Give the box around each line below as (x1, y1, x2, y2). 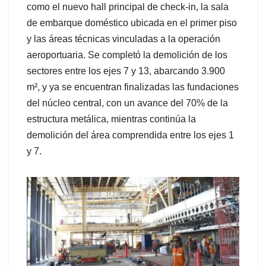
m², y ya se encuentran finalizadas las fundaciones (27, 82, 239, 93)
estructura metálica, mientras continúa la (27, 114, 196, 125)
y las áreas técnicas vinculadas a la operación (27, 34, 220, 45)
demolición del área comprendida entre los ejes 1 (27, 130, 234, 141)
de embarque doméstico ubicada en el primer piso (27, 18, 237, 28)
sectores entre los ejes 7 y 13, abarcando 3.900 (27, 66, 225, 77)
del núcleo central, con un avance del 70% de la (27, 98, 228, 109)
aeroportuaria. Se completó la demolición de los (27, 50, 227, 61)
